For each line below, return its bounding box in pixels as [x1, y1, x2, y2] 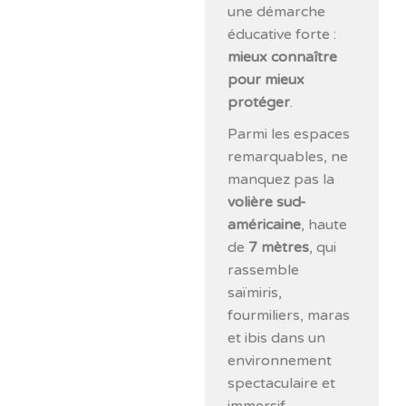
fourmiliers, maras [227, 305, 351, 324]
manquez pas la [227, 169, 335, 188]
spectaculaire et [227, 373, 336, 392]
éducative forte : [227, 24, 337, 43]
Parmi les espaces [227, 124, 351, 143]
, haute [301, 215, 348, 234]
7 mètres [248, 237, 310, 256]
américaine [227, 215, 302, 234]
